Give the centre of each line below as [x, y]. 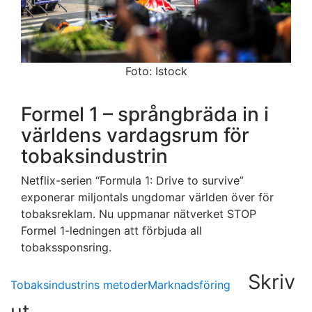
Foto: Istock [156, 71]
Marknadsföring [189, 284]
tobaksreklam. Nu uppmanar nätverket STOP [139, 213]
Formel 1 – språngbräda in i [145, 114]
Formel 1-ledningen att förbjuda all [111, 230]
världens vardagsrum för [135, 135]
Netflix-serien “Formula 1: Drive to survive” [132, 180]
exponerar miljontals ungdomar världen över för [147, 197]
